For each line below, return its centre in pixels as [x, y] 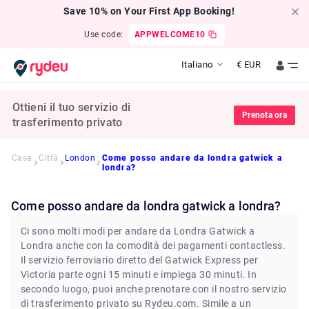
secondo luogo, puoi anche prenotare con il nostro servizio [154, 289]
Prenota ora [265, 115]
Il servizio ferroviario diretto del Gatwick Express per [140, 260]
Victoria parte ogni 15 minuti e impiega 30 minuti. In [139, 275]
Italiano [197, 64]
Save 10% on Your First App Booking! [149, 11]
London [80, 158]
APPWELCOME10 [170, 34]
